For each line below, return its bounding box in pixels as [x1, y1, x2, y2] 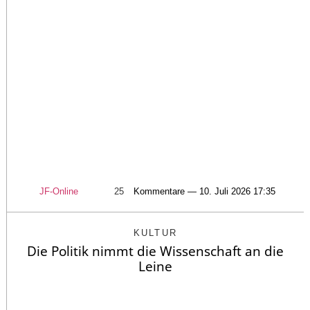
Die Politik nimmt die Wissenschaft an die [27, 241, 284, 260]
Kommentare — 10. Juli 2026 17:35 [133, 185, 275, 197]
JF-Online [39, 185, 78, 197]
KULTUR [133, 227, 178, 238]
